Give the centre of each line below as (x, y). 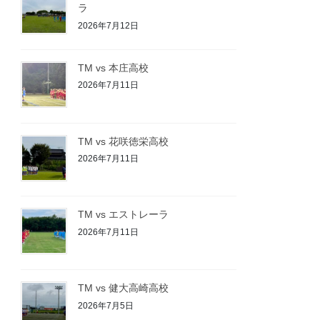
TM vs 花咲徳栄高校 (124, 141)
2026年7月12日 (109, 25)
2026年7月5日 (106, 305)
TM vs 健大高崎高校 (124, 288)
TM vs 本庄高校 (114, 67)
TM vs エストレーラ (124, 215)
